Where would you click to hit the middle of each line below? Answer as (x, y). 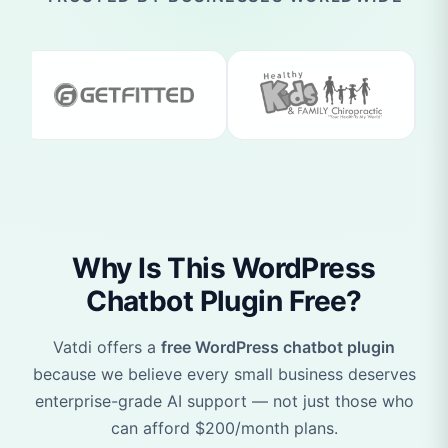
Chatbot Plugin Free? (224, 300)
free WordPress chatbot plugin (278, 346)
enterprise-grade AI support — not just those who (224, 400)
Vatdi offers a (107, 346)
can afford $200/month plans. (224, 427)
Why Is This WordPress (224, 267)
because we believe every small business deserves (224, 373)
